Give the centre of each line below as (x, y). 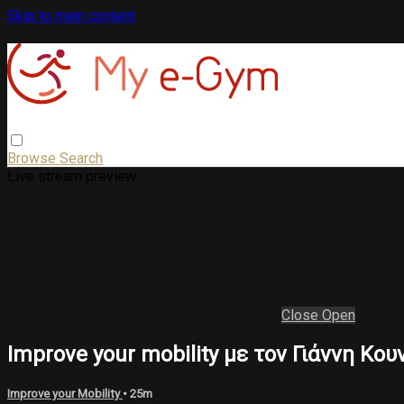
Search (81, 158)
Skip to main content (71, 16)
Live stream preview (72, 176)
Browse (33, 158)
